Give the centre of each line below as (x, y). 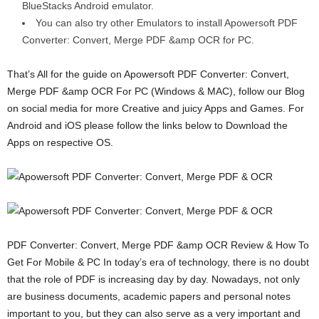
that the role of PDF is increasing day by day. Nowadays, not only (153, 279)
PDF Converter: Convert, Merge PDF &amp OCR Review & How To (158, 245)
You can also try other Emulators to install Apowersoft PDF (167, 23)
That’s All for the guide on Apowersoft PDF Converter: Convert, (148, 74)
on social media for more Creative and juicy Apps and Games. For (156, 108)
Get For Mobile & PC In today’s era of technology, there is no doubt (158, 262)
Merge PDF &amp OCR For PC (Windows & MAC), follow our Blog (156, 91)
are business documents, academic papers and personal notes (149, 296)
